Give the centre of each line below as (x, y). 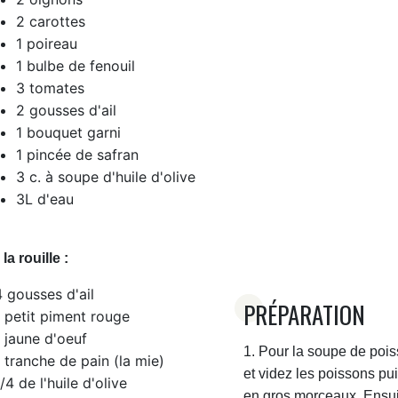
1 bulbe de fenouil (75, 65)
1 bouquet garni (68, 132)
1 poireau (46, 43)
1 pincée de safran (77, 154)
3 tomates (50, 88)
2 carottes (50, 21)
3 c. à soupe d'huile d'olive (105, 176)
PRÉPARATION (306, 314)
